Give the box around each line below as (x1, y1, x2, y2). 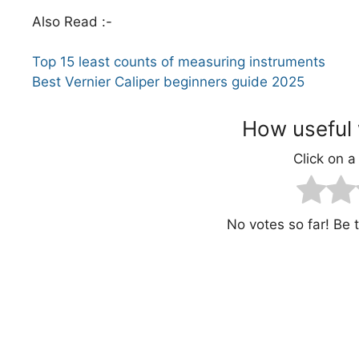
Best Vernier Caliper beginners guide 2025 (32, 74, 305, 91)
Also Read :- (32, 13, 112, 30)
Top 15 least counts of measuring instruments (32, 54, 325, 71)
